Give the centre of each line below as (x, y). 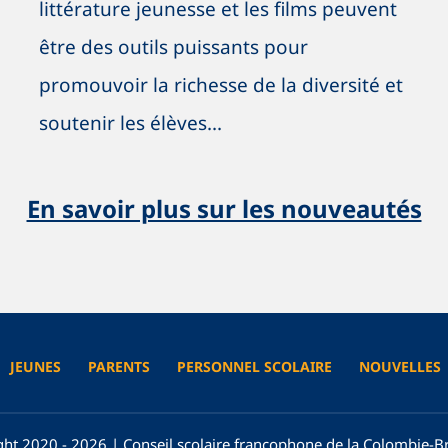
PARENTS (118, 366)
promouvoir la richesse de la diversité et (220, 85)
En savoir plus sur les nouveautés (224, 208)
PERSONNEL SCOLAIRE (254, 366)
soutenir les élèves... (130, 123)
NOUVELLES (399, 366)
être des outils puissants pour (173, 47)
